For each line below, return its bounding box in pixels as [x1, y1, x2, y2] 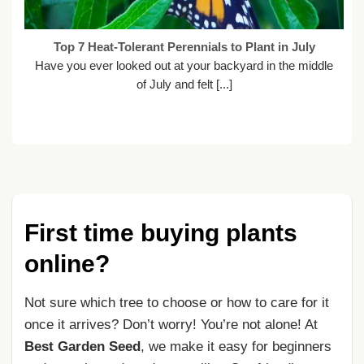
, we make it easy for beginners [141, 339, 331, 355]
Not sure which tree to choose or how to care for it [24, 295, 329, 311]
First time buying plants [24, 219, 297, 247]
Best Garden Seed [24, 339, 141, 355]
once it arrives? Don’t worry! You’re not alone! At [24, 317, 318, 333]
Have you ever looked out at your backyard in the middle [35, 58, 333, 72]
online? [24, 250, 110, 278]
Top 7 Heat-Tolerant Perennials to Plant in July [53, 40, 315, 54]
